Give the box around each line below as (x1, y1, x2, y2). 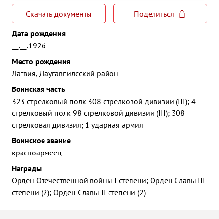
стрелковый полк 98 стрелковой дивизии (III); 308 (12, 108, 185, 118)
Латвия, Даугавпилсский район (12, 68, 118, 78)
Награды (12, 163, 42, 173)
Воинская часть (12, 84, 65, 94)
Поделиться (134, 9, 174, 19)
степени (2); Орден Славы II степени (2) (12, 187, 146, 197)
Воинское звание (12, 135, 71, 145)
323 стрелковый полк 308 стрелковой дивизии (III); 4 (12, 96, 196, 106)
